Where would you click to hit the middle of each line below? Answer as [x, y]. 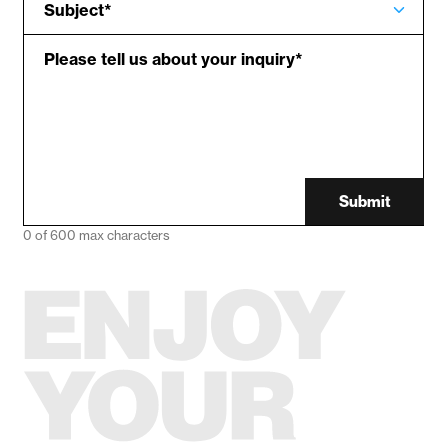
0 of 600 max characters [96, 235]
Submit [364, 201]
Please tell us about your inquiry [169, 59]
